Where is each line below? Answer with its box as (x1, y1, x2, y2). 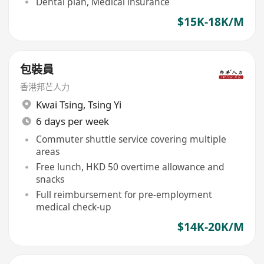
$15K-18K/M (177, 14, 244, 30)
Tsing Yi (87, 98, 121, 112)
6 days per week (35, 114, 109, 128)
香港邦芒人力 (20, 81, 70, 93)
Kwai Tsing (35, 98, 83, 112)
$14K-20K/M (177, 219, 244, 235)
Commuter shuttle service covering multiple (35, 133, 226, 146)
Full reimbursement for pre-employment (35, 187, 212, 201)
